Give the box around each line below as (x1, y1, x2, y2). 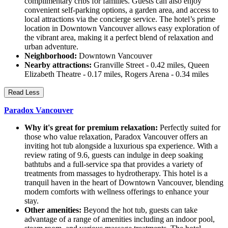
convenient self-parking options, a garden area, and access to (24, 6, 218, 15)
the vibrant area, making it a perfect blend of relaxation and (24, 33, 213, 42)
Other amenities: (24, 206, 81, 215)
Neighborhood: (24, 51, 77, 61)
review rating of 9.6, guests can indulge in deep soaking (24, 151, 203, 160)
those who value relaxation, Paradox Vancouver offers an (24, 132, 208, 141)
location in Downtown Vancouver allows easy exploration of (24, 24, 219, 33)
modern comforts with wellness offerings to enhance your (24, 187, 209, 196)
